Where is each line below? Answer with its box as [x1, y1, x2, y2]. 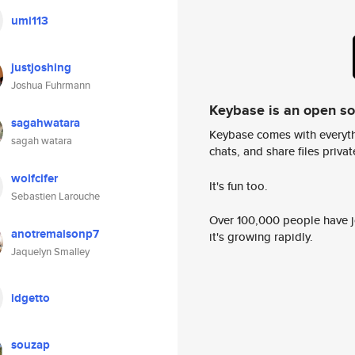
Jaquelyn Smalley [11, 244, 90, 259]
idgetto [11, 289, 50, 307]
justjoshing [11, 59, 71, 76]
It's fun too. [209, 177, 268, 194]
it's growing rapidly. [209, 228, 313, 246]
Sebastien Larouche [11, 189, 100, 204]
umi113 [11, 12, 48, 29]
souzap [11, 336, 50, 353]
